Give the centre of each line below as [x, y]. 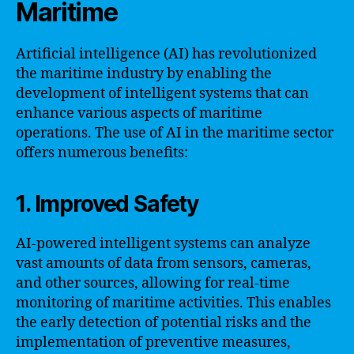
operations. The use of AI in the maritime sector [175, 133]
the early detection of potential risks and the [164, 323]
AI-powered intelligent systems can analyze [163, 244]
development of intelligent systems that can [162, 94]
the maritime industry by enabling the [144, 74]
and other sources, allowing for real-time [153, 283]
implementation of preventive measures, [153, 343]
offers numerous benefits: [102, 153]
